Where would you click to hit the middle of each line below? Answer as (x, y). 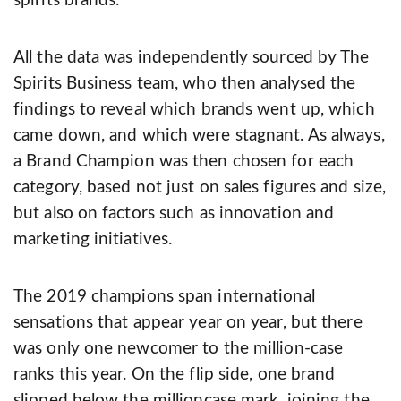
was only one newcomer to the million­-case (179, 349)
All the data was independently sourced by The (192, 58)
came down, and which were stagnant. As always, (199, 136)
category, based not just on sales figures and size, (200, 188)
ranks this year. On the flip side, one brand (175, 375)
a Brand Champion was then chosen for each (184, 162)
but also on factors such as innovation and (174, 214)
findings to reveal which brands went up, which (194, 110)
